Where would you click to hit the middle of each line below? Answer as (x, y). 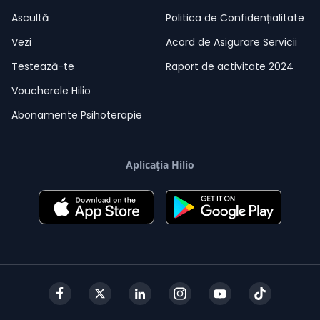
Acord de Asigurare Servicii (231, 42)
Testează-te (43, 67)
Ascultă (30, 18)
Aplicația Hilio (160, 165)
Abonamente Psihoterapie (77, 115)
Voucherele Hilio (51, 91)
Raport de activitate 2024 (230, 67)
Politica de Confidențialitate (235, 18)
